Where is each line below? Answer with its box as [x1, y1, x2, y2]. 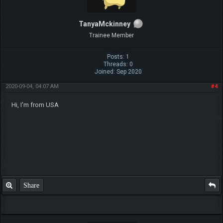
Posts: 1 [107, 53, 129, 61]
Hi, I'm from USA [11, 101, 59, 109]
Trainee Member [89, 32, 134, 39]
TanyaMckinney [79, 20, 130, 28]
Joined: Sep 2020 [94, 68, 142, 76]
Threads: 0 [103, 61, 133, 68]
